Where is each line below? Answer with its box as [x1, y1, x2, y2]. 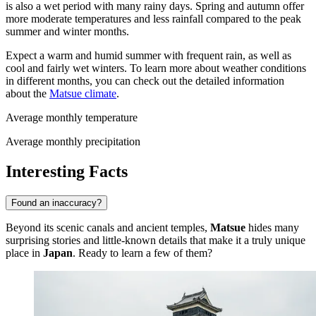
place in [6, 246, 43, 259]
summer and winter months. [6, 25, 129, 37]
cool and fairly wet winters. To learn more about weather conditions [6, 61, 306, 74]
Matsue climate [49, 87, 116, 99]
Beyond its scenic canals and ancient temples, [6, 221, 210, 233]
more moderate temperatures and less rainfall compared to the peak [6, 12, 301, 25]
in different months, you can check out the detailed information [6, 74, 284, 87]
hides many [245, 221, 299, 233]
